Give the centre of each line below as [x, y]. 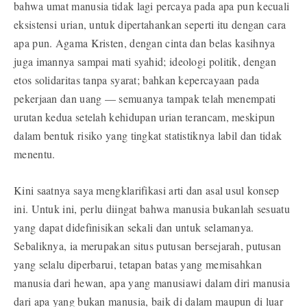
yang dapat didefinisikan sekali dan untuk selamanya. [134, 228]
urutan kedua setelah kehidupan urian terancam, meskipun [145, 117]
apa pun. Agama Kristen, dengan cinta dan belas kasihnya [145, 43]
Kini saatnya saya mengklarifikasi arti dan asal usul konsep [147, 191]
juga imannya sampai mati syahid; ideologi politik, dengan [145, 62]
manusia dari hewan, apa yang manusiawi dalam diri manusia [152, 283]
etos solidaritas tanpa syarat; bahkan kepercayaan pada [137, 80]
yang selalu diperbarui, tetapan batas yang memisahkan [138, 265]
